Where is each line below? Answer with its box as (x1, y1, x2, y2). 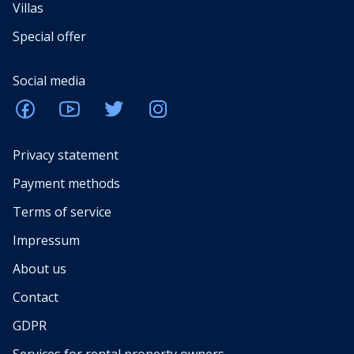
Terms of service (13, 203, 111, 221)
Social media (13, 72, 85, 90)
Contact (13, 288, 58, 307)
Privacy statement (13, 146, 119, 164)
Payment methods (13, 175, 120, 193)
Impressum (13, 232, 80, 250)
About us (13, 260, 66, 278)
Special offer (13, 28, 86, 46)
